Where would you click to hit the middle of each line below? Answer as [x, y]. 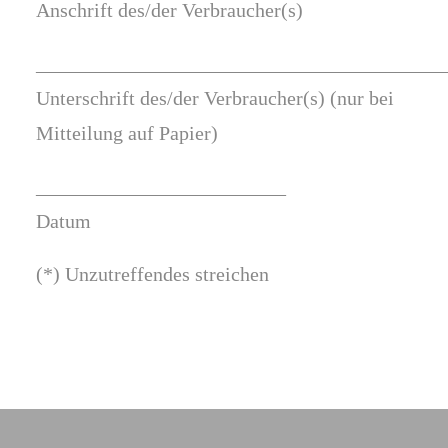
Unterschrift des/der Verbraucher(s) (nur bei [215, 98]
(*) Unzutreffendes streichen [152, 274]
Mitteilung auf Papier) [127, 133]
